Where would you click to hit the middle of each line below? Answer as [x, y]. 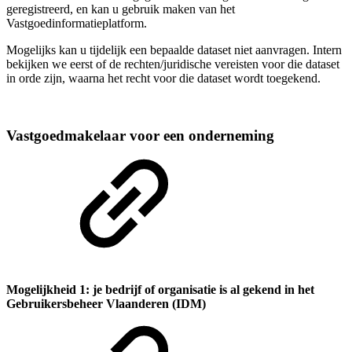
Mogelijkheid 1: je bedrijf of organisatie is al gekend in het [160, 289]
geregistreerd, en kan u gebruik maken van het [121, 9]
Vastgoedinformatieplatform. [77, 23]
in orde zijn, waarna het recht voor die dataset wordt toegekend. [163, 78]
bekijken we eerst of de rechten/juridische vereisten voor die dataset [173, 64]
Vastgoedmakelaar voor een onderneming [140, 135]
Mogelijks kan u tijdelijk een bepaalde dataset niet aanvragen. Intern [174, 49]
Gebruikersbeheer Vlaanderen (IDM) [106, 303]
